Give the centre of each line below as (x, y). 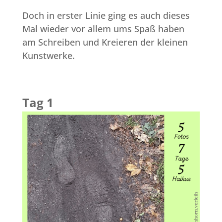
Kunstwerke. (48, 56)
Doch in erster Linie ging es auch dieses (106, 16)
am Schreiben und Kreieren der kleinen (105, 42)
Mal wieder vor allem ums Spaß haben (103, 29)
